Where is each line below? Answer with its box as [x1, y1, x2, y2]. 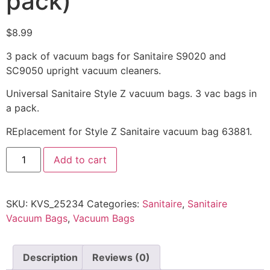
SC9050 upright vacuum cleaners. [6, 64, 161, 77]
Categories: [87, 197, 142, 210]
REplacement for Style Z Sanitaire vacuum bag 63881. [6, 125, 252, 137]
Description [23, 251, 78, 263]
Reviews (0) [92, 251, 150, 263]
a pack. [6, 102, 39, 115]
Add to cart [54, 153, 107, 166]
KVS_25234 [31, 197, 84, 210]
